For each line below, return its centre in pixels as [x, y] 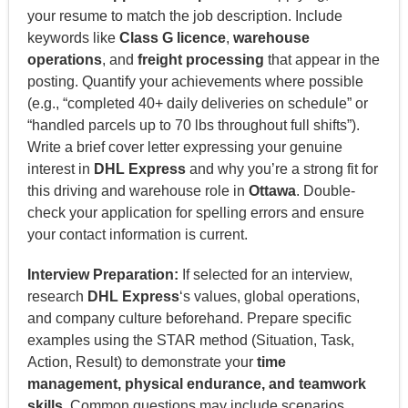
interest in [60, 168]
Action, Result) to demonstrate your [142, 362]
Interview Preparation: [102, 274]
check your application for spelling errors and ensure [195, 212]
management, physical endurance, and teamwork [196, 383]
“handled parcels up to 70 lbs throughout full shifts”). [193, 125]
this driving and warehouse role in [138, 190]
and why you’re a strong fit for [281, 168]
